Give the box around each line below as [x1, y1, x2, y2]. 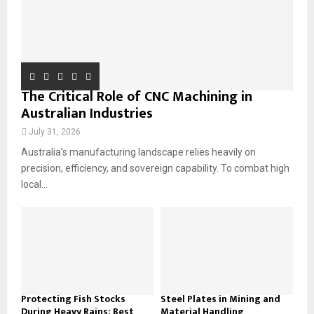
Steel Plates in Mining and [161, 290, 280, 307]
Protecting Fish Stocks [21, 290, 125, 307]
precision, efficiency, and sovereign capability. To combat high [21, 162, 289, 174]
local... [21, 178, 48, 190]
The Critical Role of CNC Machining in [21, 84, 252, 109]
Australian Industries [21, 101, 153, 125]
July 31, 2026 [29, 126, 81, 137]
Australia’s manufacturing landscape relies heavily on [21, 146, 256, 158]
